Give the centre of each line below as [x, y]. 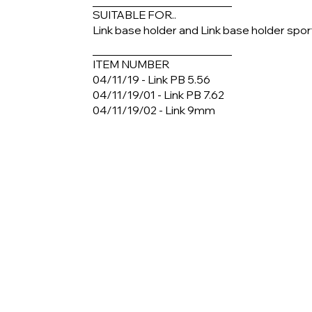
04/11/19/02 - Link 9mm [154, 110]
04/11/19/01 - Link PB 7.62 [159, 95]
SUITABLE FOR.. [135, 14]
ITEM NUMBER [131, 64]
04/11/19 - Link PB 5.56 [152, 80]
